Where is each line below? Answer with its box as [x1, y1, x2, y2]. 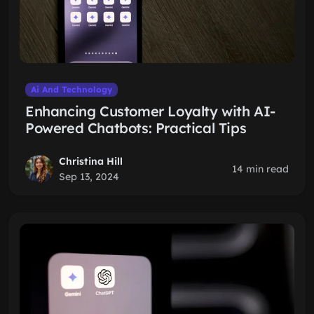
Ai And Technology [30, 84, 112, 95]
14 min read [232, 163, 289, 175]
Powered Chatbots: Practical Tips [25, 119, 247, 137]
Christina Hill [59, 155, 123, 168]
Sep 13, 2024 [59, 170, 119, 183]
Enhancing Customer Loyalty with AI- [25, 102, 276, 120]
